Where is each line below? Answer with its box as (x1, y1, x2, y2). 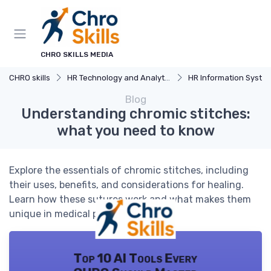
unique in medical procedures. (9, 208, 146, 220)
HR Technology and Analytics (67, 73, 165, 82)
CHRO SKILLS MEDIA (41, 50, 113, 59)
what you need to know (56, 122, 215, 139)
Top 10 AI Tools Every (73, 250, 198, 266)
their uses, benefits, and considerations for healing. (9, 179, 244, 191)
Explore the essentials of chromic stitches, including (9, 165, 249, 176)
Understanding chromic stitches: (21, 105, 250, 122)
